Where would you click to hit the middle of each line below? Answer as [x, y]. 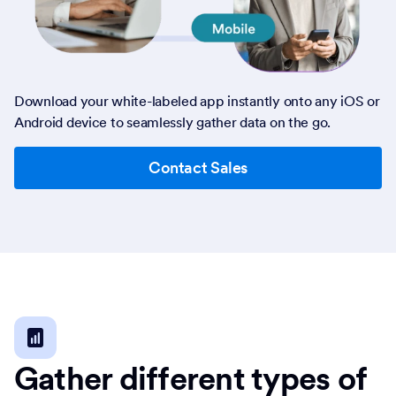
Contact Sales [198, 168]
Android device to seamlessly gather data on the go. [173, 122]
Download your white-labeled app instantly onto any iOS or [197, 101]
